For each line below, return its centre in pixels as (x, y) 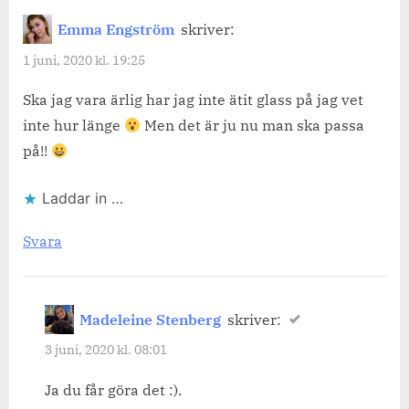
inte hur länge (73, 126)
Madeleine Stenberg (151, 319)
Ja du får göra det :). (113, 389)
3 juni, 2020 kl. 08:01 (106, 350)
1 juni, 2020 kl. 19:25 (84, 60)
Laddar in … (83, 199)
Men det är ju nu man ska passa (253, 126)
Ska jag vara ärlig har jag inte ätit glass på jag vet (193, 100)
